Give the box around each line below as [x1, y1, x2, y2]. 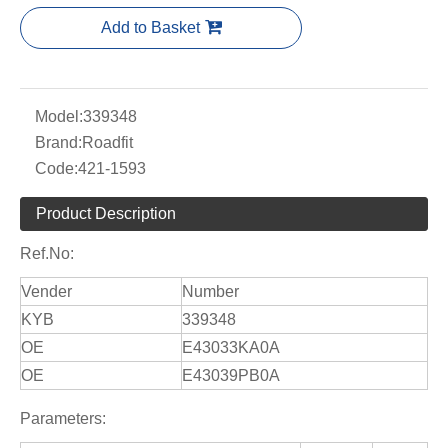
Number [182, 283, 239, 301]
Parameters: [20, 410, 106, 428]
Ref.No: [20, 245, 74, 263]
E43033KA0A [182, 339, 280, 357]
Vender [21, 283, 72, 301]
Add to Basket [100, 19, 200, 37]
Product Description [36, 205, 176, 223]
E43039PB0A [182, 367, 280, 385]
